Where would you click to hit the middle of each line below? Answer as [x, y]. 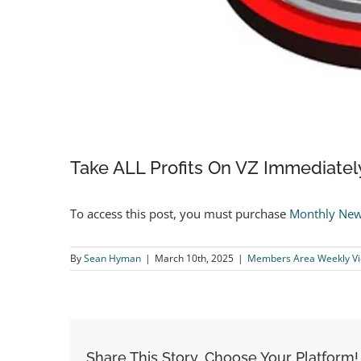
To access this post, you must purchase [180, 214]
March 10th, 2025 [194, 259]
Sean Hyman [112, 259]
